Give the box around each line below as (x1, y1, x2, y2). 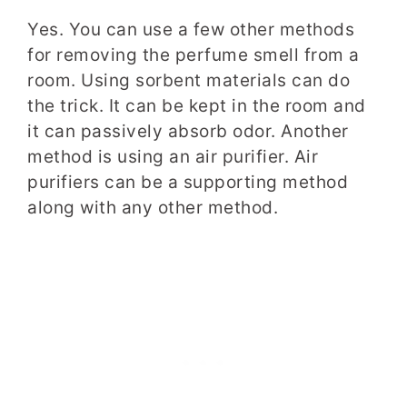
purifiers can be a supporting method (27, 171, 348, 193)
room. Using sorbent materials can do (27, 69, 350, 91)
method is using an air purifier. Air (27, 145, 318, 167)
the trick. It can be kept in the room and (27, 94, 366, 116)
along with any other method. (27, 196, 278, 218)
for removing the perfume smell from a (27, 44, 360, 65)
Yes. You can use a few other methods (27, 18, 354, 40)
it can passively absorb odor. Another (27, 120, 349, 142)
